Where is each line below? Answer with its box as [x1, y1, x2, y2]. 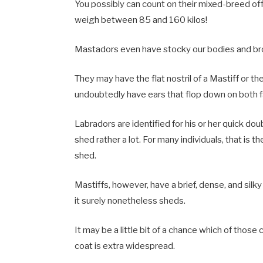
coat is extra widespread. [75, 241, 176, 252]
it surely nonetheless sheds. [75, 195, 186, 207]
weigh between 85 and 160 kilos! [75, 14, 208, 25]
